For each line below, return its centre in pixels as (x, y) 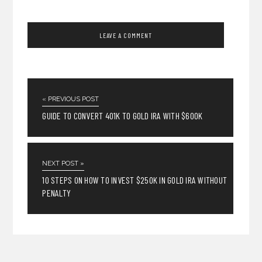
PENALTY (57, 193)
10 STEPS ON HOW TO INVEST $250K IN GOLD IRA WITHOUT (135, 180)
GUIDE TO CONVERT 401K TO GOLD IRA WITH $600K (123, 116)
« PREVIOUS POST (71, 99)
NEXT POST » (63, 164)
